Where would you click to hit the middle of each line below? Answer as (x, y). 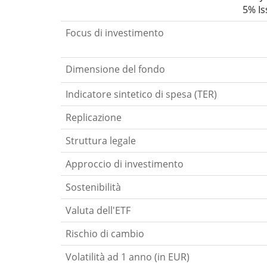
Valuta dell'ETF (98, 211)
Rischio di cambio (105, 234)
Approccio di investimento (125, 164)
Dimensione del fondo (115, 69)
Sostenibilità (93, 187)
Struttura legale (101, 141)
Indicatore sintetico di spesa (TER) (141, 94)
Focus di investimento (115, 33)
